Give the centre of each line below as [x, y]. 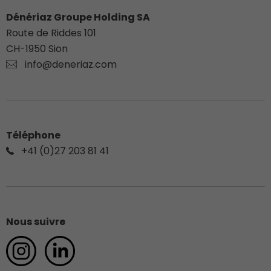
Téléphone [33, 135]
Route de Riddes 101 [51, 33]
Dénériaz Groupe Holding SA [78, 18]
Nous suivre [36, 222]
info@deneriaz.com [71, 65]
